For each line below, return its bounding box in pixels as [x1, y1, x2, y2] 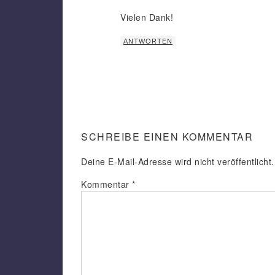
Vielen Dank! [120, 11, 173, 23]
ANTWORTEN [123, 37, 172, 45]
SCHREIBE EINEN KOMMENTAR [81, 130, 253, 144]
